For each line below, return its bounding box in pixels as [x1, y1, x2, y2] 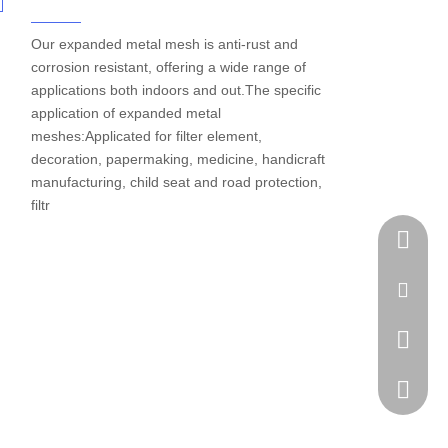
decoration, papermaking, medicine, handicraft [31, 151, 325, 167]
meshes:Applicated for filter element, [31, 128, 262, 144]
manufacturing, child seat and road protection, [31, 174, 322, 190]
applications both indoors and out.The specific [31, 82, 321, 98]
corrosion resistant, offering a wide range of [31, 59, 306, 75]
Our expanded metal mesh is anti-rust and [31, 36, 298, 52]
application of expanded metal [31, 105, 221, 121]
